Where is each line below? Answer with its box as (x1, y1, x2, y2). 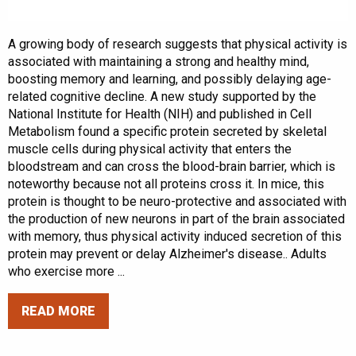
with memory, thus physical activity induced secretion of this (8, 228, 342, 244)
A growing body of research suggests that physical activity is (8, 36, 347, 52)
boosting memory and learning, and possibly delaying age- (8, 71, 331, 87)
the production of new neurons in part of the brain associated (8, 211, 345, 226)
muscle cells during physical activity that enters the (8, 141, 292, 157)
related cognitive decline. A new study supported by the (8, 88, 316, 104)
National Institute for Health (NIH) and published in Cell (8, 106, 311, 122)
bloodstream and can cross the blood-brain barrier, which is (8, 158, 335, 174)
